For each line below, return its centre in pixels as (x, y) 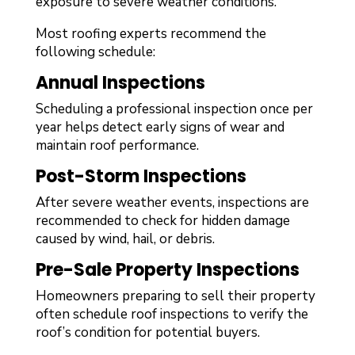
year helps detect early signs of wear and (160, 127)
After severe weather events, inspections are (172, 202)
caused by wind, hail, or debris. (125, 239)
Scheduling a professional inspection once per (174, 109)
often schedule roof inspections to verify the (172, 314)
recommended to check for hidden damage (162, 220)
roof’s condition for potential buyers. (147, 332)
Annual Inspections (120, 82)
